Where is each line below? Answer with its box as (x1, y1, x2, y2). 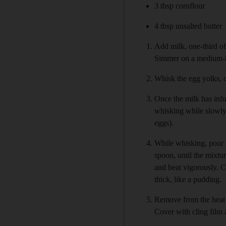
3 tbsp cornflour (154, 1, 205, 10)
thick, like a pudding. (154, 175, 222, 184)
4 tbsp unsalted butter (154, 21, 222, 30)
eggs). (154, 118, 174, 127)
